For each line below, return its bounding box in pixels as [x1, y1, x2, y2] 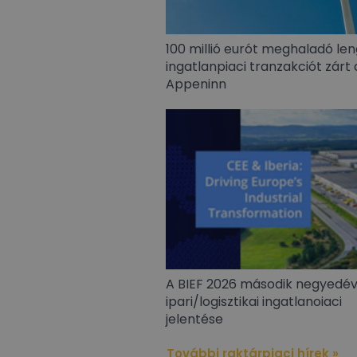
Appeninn [166, 74, 226, 93]
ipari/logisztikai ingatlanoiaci [166, 292, 342, 311]
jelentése [166, 309, 223, 328]
